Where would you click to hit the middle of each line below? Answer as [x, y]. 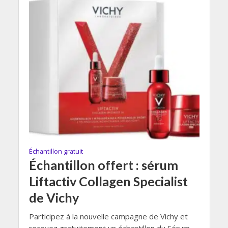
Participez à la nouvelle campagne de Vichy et [108, 216]
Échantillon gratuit [56, 151]
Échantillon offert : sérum [103, 165]
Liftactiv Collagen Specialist [108, 181]
